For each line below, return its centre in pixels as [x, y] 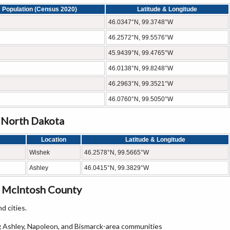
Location [54, 140]
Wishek [40, 152]
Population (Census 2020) [39, 9]
